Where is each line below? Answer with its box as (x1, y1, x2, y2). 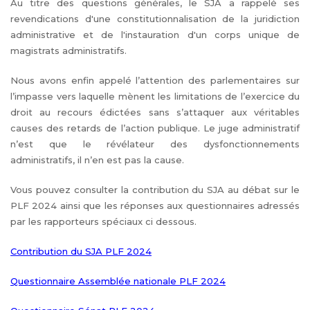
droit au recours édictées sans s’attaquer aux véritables (10, 107, 300, 118)
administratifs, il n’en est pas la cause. (10, 154, 184, 165)
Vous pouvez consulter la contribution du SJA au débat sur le (10, 184, 300, 195)
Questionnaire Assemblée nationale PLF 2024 (10, 275, 226, 286)
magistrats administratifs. (10, 45, 127, 56)
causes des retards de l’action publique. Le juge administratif (10, 122, 300, 134)
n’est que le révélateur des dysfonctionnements (10, 138, 300, 149)
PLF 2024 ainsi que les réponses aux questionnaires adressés (10, 200, 300, 211)
